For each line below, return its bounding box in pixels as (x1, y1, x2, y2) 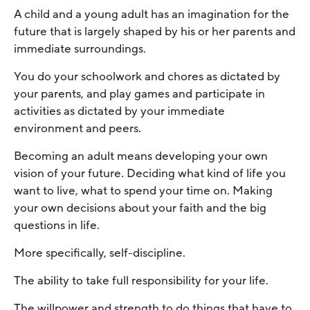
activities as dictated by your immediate (14, 103, 225, 120)
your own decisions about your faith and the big (14, 200, 266, 217)
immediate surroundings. (14, 41, 146, 57)
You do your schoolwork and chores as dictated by (14, 69, 280, 85)
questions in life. (14, 217, 102, 234)
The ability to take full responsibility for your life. (14, 273, 268, 289)
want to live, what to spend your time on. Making (14, 183, 273, 199)
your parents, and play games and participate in (14, 86, 265, 102)
